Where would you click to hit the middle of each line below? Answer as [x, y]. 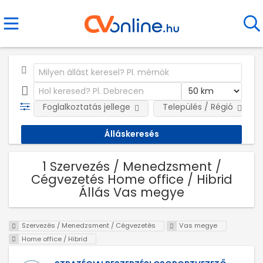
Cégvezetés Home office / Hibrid [131, 179]
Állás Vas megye [131, 192]
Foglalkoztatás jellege [86, 107]
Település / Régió [198, 107]
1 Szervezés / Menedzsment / [131, 166]
